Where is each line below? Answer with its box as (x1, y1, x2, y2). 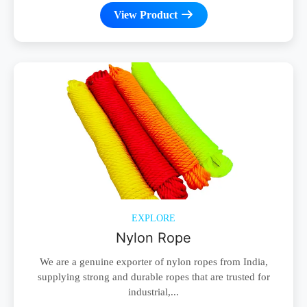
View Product (113, 8, 180, 21)
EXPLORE (132, 212, 175, 223)
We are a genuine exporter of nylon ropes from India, (39, 256, 268, 267)
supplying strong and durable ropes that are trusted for (37, 271, 270, 282)
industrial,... (128, 286, 179, 297)
